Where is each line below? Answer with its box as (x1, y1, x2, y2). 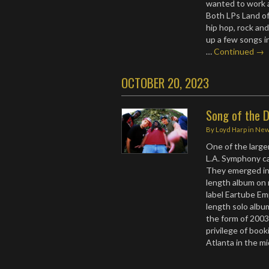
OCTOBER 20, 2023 (121, 73, 209, 92)
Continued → (214, 46, 265, 56)
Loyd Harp (216, 125, 247, 133)
